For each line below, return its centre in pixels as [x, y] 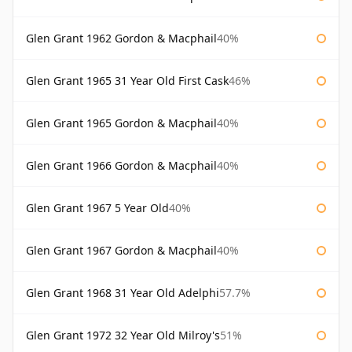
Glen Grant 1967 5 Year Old [97, 208]
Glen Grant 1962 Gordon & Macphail [121, 38]
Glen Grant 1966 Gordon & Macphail [121, 166]
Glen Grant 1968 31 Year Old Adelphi [123, 293]
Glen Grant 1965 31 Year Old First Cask [127, 81]
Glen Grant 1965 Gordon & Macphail [121, 123]
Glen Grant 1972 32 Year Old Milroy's [123, 335]
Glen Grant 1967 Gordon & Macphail [121, 251]
